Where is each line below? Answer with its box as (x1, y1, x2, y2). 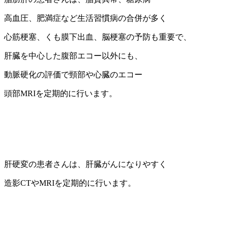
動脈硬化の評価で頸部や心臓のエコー (4, 70, 142, 79)
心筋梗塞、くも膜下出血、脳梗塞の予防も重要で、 (4, 33, 191, 42)
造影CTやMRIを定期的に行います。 (4, 179, 136, 188)
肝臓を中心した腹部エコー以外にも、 (4, 51, 142, 61)
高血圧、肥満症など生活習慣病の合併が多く (4, 14, 167, 23)
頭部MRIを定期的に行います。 (4, 89, 117, 98)
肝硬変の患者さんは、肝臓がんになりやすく (4, 160, 167, 169)
